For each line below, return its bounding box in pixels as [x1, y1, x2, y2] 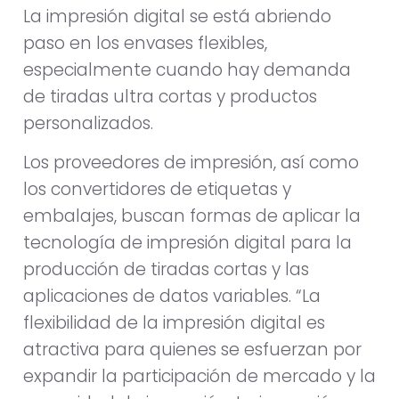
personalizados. [23, 110, 153, 135]
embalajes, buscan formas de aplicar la [23, 204, 361, 229]
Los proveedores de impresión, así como [23, 151, 359, 175]
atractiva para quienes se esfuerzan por [23, 338, 362, 362]
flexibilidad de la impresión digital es [23, 311, 325, 336]
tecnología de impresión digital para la [23, 231, 352, 256]
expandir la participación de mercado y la [23, 364, 376, 389]
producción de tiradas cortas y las [23, 257, 309, 282]
